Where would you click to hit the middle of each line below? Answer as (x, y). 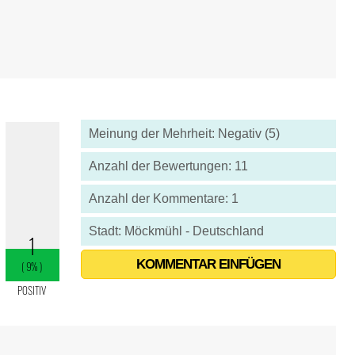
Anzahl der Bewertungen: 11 (168, 166)
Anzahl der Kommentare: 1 (163, 198)
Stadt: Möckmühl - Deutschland (176, 231)
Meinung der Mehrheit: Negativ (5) (184, 134)
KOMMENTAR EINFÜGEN (208, 264)
